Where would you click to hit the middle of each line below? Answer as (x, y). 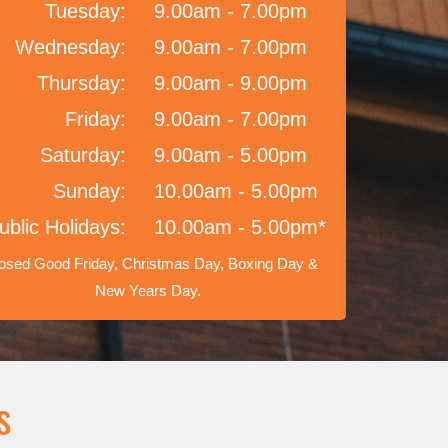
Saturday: (83, 155)
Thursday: (81, 83)
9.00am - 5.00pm (230, 155)
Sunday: (89, 191)
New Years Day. (147, 290)
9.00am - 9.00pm (230, 83)
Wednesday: (70, 47)
